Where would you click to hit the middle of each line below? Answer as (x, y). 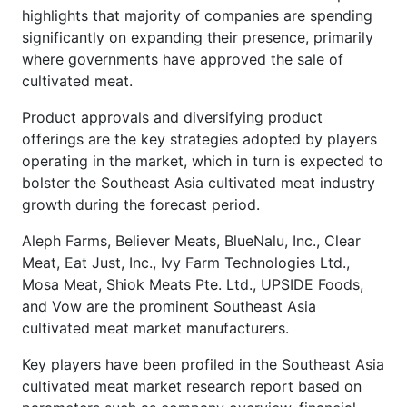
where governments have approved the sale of (183, 59)
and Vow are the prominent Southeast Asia (169, 306)
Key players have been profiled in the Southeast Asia (203, 364)
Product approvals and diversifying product (172, 117)
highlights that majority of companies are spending (197, 15)
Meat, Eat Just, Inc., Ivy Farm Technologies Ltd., (186, 262)
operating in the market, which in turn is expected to (203, 160)
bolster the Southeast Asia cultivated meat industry (199, 182)
